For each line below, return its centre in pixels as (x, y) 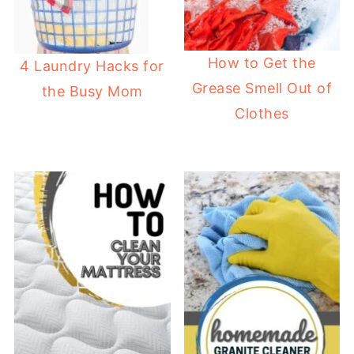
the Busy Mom (92, 91)
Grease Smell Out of (262, 88)
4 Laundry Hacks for (92, 66)
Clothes (262, 113)
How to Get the (262, 62)
